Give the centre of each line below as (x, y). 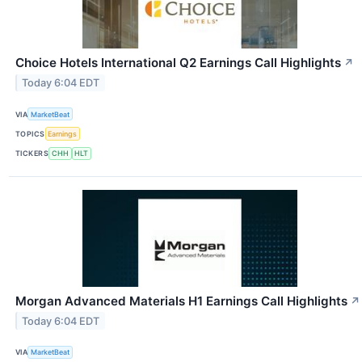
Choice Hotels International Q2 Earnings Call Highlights (178, 63)
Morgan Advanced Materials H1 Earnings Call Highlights (181, 301)
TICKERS (32, 154)
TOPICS (30, 134)
